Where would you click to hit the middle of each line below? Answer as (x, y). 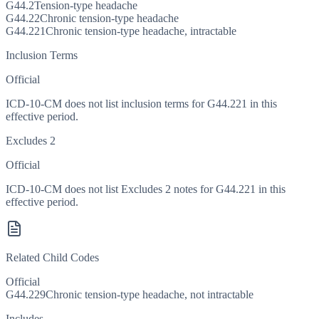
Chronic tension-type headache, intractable (141, 31)
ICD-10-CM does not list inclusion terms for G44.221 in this (141, 104)
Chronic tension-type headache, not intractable (150, 295)
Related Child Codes (52, 258)
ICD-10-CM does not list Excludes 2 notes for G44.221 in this (146, 189)
